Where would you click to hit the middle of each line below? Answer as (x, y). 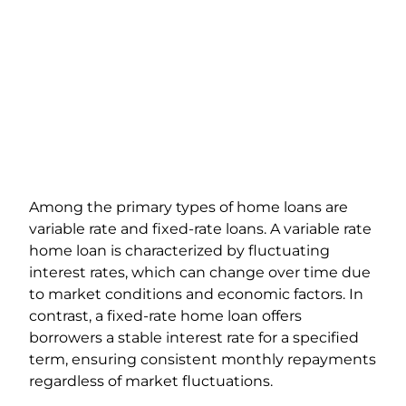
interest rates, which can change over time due (200, 272)
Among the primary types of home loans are (188, 207)
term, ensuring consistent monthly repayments (203, 359)
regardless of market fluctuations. (151, 381)
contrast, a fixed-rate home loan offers (165, 315)
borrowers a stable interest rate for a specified (194, 337)
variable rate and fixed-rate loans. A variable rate (200, 228)
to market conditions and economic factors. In (196, 294)
